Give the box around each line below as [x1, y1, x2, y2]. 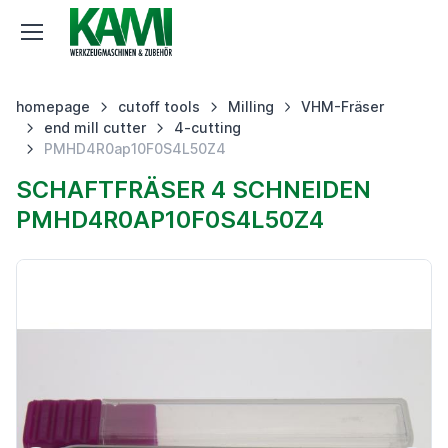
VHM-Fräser [301, 98, 385, 115]
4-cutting [173, 119, 241, 136]
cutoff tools [117, 98, 200, 115]
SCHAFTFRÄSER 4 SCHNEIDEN [16, 175, 371, 204]
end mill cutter [43, 119, 146, 136]
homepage [16, 98, 90, 115]
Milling [227, 98, 274, 115]
